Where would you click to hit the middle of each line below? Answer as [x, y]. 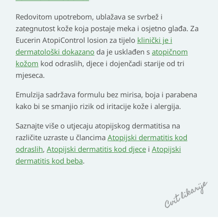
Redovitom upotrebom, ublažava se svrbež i [89, 17]
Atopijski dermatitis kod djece [96, 149]
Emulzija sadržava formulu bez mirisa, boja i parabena [106, 95]
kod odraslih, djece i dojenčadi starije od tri [111, 64]
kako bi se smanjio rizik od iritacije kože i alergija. [98, 106]
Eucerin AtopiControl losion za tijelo [76, 40]
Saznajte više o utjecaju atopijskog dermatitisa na [98, 126]
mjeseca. [30, 75]
